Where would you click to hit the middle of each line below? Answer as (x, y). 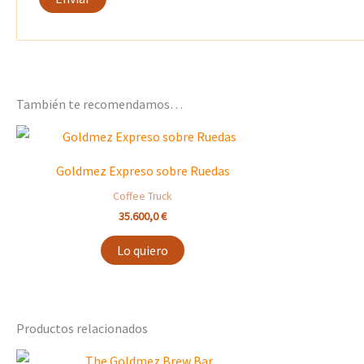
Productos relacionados (82, 329)
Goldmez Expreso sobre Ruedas (143, 171)
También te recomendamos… (100, 104)
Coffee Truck (143, 197)
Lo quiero (143, 251)
